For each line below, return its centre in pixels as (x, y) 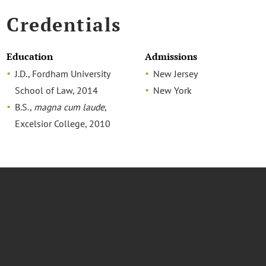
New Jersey (175, 73)
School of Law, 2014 (57, 90)
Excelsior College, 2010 (63, 123)
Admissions (171, 56)
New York (172, 90)
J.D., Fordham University (63, 73)
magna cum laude (69, 107)
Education (30, 56)
